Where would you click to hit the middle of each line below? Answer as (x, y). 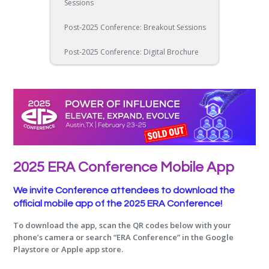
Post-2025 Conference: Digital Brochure (131, 52)
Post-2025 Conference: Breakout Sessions (135, 27)
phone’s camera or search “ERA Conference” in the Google (124, 237)
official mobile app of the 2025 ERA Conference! (118, 203)
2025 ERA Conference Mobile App (124, 167)
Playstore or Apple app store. (68, 249)
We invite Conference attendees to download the (124, 190)
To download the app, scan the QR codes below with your (122, 225)
